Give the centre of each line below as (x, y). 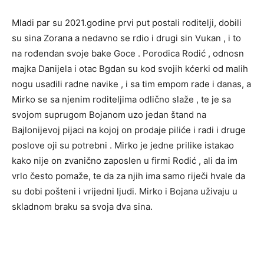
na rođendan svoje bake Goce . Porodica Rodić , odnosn (128, 54)
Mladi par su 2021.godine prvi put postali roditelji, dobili (127, 23)
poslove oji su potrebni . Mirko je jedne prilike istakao (123, 146)
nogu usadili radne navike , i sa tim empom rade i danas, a (131, 84)
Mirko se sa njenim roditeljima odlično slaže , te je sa (121, 100)
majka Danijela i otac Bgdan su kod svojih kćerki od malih (130, 69)
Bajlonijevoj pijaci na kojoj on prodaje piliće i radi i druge (129, 130)
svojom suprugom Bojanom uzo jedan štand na (109, 115)
